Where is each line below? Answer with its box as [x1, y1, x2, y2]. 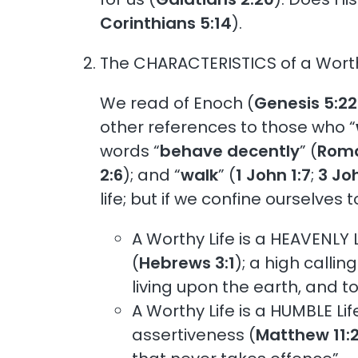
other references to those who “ [100, 115, 356, 138]
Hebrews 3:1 [139, 251, 236, 274]
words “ [100, 139, 161, 162]
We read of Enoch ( [100, 91, 255, 114]
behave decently [160, 139, 300, 162]
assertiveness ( [132, 323, 257, 346]
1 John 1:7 [236, 163, 312, 186]
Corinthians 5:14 [100, 11, 233, 34]
